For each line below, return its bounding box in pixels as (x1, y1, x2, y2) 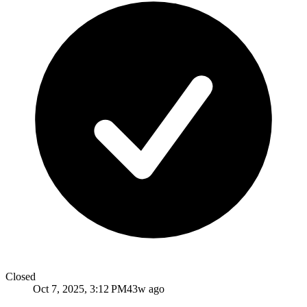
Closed (5, 270, 36, 282)
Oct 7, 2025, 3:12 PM (33, 282, 127, 295)
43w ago (127, 282, 164, 295)
